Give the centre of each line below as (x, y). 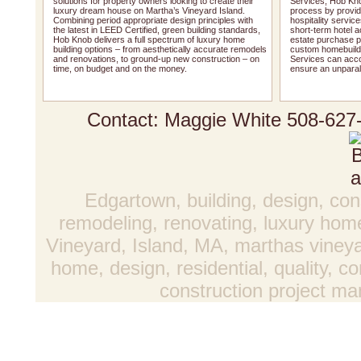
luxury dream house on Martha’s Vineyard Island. (149, 10)
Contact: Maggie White (187, 120)
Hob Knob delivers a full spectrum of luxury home (149, 39)
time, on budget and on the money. (120, 68)
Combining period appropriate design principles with (153, 20)
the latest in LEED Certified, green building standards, (157, 30)
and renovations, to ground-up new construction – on (156, 59)
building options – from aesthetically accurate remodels (160, 49)
